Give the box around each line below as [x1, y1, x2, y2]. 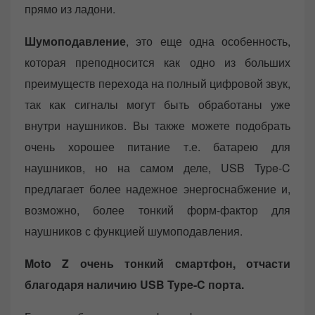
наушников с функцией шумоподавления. [25, 223, 243, 240]
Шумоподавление [25, 33, 126, 50]
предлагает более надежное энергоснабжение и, [25, 181, 290, 198]
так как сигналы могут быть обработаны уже [25, 96, 290, 113]
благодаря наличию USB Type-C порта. [25, 276, 244, 293]
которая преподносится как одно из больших [25, 54, 290, 71]
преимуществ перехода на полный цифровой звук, [25, 75, 290, 92]
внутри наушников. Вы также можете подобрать [25, 117, 290, 134]
